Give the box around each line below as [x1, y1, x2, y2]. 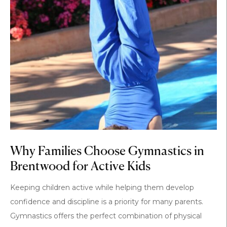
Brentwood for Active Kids [10, 161, 150, 173]
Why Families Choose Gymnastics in [10, 145, 204, 158]
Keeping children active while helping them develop [10, 183, 194, 193]
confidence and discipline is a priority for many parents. [10, 197, 203, 207]
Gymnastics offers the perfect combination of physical [10, 211, 202, 221]
